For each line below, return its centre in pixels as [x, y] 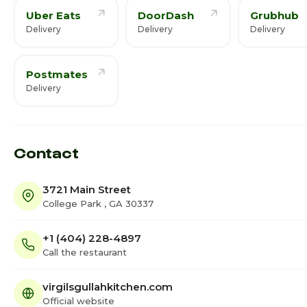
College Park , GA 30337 [98, 203]
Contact [46, 152]
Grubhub [274, 15]
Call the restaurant [85, 252]
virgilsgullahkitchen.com [108, 286]
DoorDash [166, 15]
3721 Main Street [87, 189]
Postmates [57, 74]
